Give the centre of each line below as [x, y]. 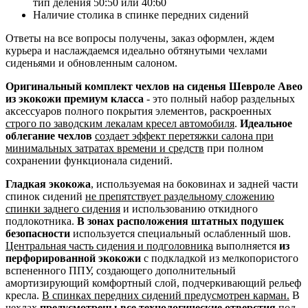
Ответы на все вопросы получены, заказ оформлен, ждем [140, 38]
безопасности [38, 233]
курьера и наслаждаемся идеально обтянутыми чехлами [136, 50]
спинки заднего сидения [63, 208]
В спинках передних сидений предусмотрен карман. [166, 295]
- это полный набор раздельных [221, 98]
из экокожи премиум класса [76, 98]
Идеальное [266, 123]
